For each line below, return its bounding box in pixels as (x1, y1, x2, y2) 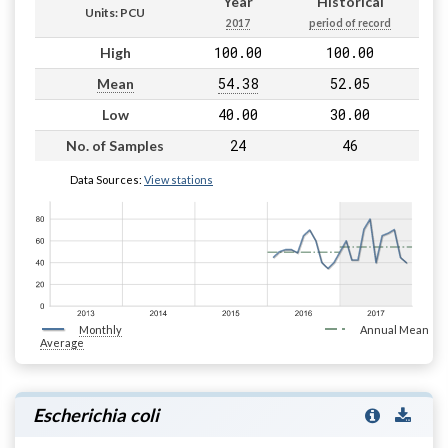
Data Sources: (70, 172, 144, 186)
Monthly (79, 323, 122, 337)
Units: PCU (85, 4, 145, 20)
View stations (144, 172, 213, 186)
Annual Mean (359, 323, 429, 337)
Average (40, 336, 84, 350)
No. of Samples (66, 136, 164, 154)
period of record (309, 16, 391, 29)
